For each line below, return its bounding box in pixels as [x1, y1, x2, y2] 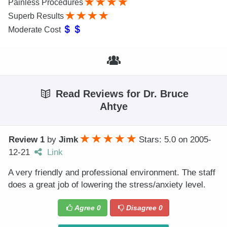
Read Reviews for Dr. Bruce [53, 88, 188, 100]
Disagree [126, 204, 159, 212]
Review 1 [9, 135, 45, 145]
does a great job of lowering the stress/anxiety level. [8, 180, 206, 190]
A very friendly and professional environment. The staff [8, 168, 215, 178]
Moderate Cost [8, 25, 63, 34]
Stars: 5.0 [139, 135, 178, 145]
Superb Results [8, 12, 66, 21]
